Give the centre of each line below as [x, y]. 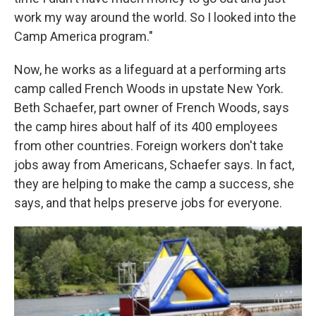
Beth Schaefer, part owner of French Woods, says [152, 108]
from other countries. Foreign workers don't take [149, 146]
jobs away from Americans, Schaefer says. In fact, [154, 165]
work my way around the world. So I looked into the [155, 18]
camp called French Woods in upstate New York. [149, 89]
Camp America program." [84, 37]
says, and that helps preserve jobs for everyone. [148, 203]
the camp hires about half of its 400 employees [146, 127]
